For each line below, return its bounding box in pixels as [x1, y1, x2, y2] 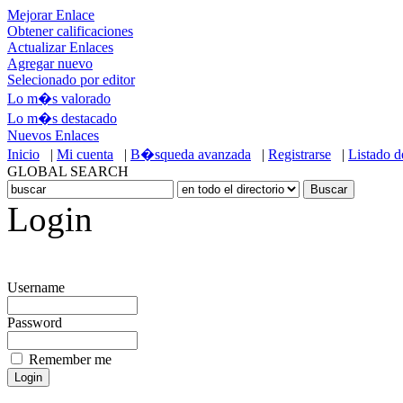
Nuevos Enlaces [7, 128, 99, 143]
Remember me [25, 352, 112, 367]
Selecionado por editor [7, 72, 135, 87]
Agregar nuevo [7, 56, 93, 71]
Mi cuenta [57, 147, 113, 162]
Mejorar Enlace [7, 7, 94, 22]
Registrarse [268, 147, 331, 162]
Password [7, 315, 62, 330]
